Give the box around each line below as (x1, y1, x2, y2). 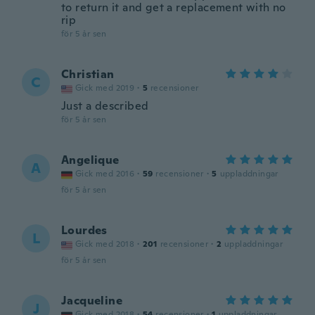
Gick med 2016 (75, 168, 135, 179)
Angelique (61, 153, 120, 167)
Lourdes (61, 223, 108, 238)
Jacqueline (61, 293, 122, 308)
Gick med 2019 (75, 82, 135, 94)
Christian (61, 67, 115, 82)
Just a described (61, 98, 149, 113)
